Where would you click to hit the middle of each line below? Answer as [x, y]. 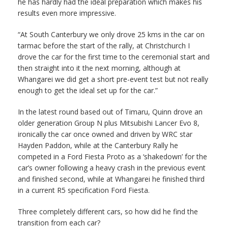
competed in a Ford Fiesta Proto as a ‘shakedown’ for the [112, 156]
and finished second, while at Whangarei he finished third [111, 179]
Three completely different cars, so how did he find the [108, 211]
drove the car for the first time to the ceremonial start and [114, 56]
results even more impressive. [67, 13]
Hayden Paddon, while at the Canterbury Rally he [98, 145]
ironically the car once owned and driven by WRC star [105, 134]
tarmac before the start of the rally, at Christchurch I [104, 45]
